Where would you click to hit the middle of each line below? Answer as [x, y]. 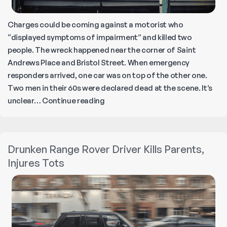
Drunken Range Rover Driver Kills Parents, [106, 149]
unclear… [25, 100]
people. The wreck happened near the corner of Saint [102, 50]
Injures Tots [36, 163]
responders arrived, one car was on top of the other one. [107, 75]
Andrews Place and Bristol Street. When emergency [99, 62]
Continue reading [73, 100]
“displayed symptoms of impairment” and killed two [100, 37]
